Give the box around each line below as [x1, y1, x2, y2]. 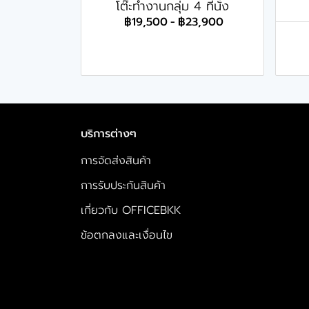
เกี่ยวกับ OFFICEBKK [81, 202, 181, 219]
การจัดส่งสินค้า [81, 152, 151, 170]
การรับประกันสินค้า [81, 177, 166, 195]
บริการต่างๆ [81, 126, 137, 143]
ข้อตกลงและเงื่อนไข [81, 227, 172, 244]
